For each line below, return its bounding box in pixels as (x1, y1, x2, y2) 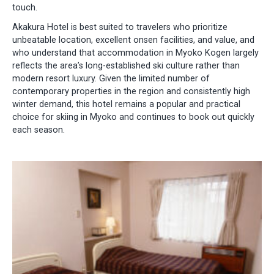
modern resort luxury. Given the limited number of (12, 73, 210, 84)
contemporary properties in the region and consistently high (12, 86, 250, 97)
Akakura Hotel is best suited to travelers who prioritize (12, 21, 228, 32)
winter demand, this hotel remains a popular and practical (12, 98, 240, 109)
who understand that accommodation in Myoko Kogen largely (12, 47, 259, 58)
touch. (12, 2, 37, 13)
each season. (12, 124, 65, 135)
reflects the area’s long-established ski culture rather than (12, 60, 240, 71)
